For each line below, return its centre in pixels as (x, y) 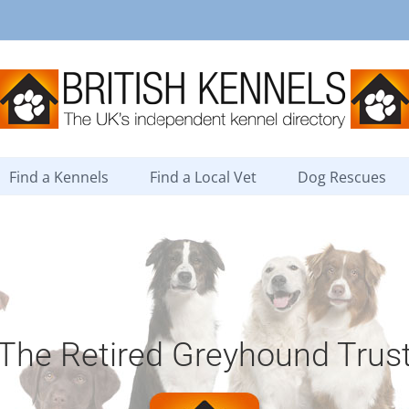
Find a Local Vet (203, 177)
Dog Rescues (342, 177)
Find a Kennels (59, 177)
